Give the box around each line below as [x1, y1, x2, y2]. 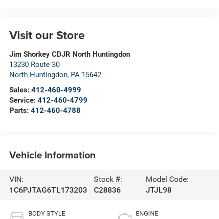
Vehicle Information [9, 148, 96, 162]
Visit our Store [9, 26, 85, 44]
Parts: [9, 106, 31, 115]
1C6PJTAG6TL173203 [9, 185, 87, 195]
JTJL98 [146, 185, 172, 195]
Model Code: [146, 175, 189, 184]
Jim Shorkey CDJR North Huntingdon [9, 49, 130, 59]
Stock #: [94, 175, 123, 184]
